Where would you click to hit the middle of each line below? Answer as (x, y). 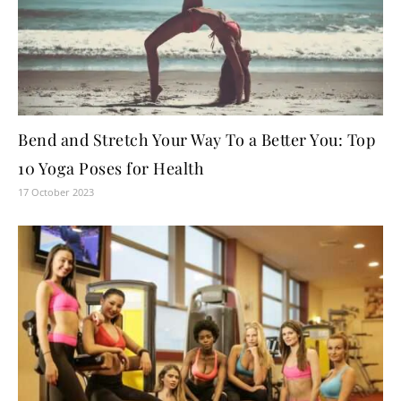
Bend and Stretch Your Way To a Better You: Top (196, 140)
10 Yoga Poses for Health (111, 169)
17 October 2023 (56, 192)
